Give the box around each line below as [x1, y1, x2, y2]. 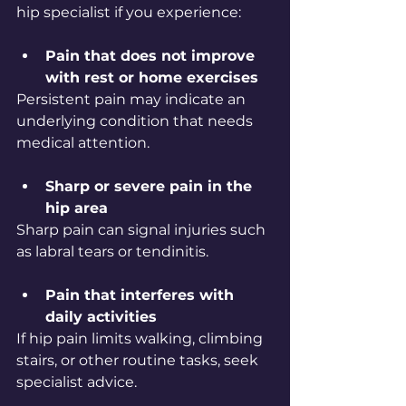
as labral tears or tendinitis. [16, 243, 208, 261]
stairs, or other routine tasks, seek [16, 352, 262, 370]
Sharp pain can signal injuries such [16, 221, 269, 239]
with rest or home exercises [45, 69, 258, 87]
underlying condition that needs [16, 112, 256, 130]
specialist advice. [16, 373, 137, 391]
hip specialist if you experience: [16, 4, 241, 22]
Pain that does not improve [45, 47, 259, 65]
